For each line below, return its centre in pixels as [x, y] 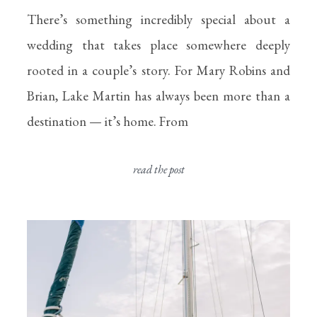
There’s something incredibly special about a [158, 19]
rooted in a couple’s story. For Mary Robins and [158, 70]
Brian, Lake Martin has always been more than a [158, 96]
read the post [158, 169]
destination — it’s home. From [108, 121]
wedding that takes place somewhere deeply [158, 45]
